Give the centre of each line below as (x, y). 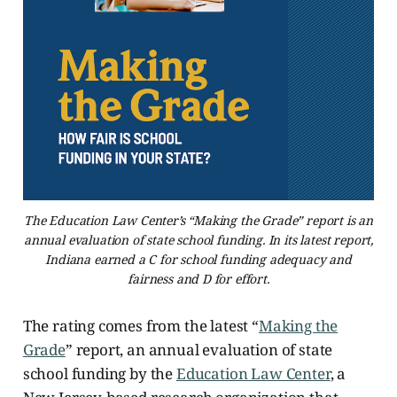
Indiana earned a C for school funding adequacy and (198, 259)
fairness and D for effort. (198, 278)
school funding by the (99, 373)
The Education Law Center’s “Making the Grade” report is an (198, 220)
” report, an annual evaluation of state (199, 349)
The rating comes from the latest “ (140, 325)
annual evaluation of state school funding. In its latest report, (198, 239)
